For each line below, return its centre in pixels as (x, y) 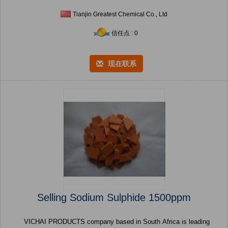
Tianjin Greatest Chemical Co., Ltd (120, 15)
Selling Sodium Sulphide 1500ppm (114, 198)
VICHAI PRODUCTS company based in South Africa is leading (117, 222)
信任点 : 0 (125, 33)
